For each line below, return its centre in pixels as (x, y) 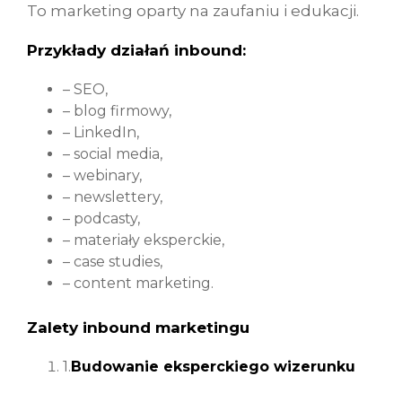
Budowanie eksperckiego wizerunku (213, 367)
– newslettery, (113, 197)
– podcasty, (101, 218)
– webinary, (102, 175)
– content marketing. (138, 283)
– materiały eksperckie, (144, 240)
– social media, (113, 154)
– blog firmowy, (117, 111)
